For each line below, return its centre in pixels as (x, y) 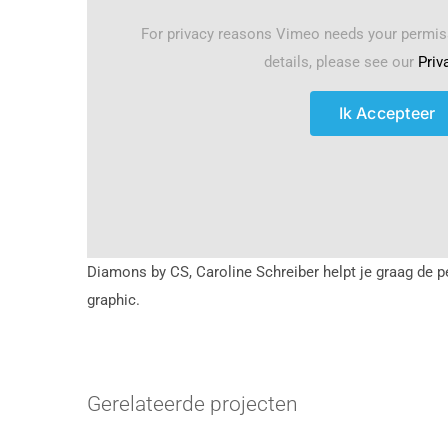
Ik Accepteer (387, 113)
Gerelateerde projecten (192, 404)
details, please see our (340, 62)
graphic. (113, 300)
